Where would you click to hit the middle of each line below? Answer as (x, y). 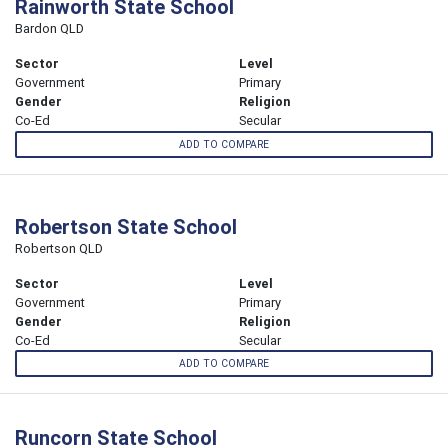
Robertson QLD (59, 248)
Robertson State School (126, 226)
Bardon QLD (49, 29)
